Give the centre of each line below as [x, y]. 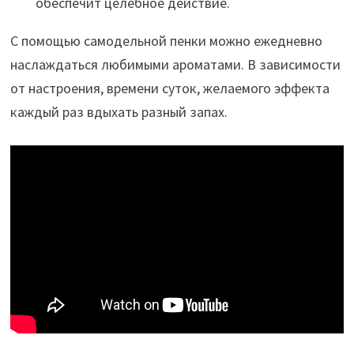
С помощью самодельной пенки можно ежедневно [166, 41]
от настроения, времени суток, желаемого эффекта [169, 88]
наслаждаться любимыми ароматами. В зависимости [175, 65]
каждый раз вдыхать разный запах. [119, 112]
